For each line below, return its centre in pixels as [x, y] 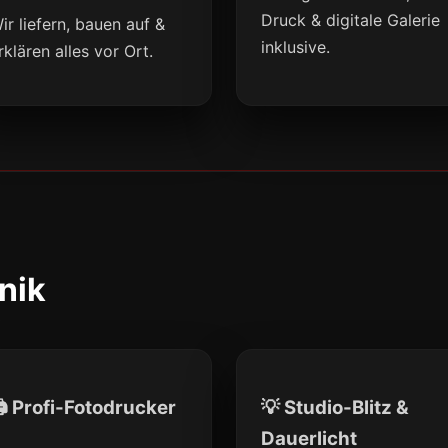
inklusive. [295, 47]
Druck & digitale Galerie [350, 20]
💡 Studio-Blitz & [335, 408]
